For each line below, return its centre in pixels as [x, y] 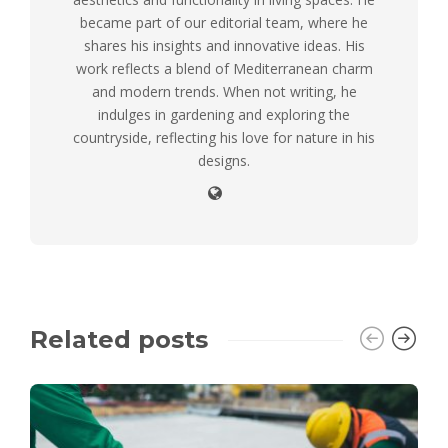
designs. [224, 161]
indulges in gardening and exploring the [224, 115]
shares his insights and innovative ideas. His [224, 46]
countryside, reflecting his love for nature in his [224, 138]
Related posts [119, 340]
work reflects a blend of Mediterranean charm [224, 69]
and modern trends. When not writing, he [224, 92]
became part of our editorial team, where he [224, 23]
